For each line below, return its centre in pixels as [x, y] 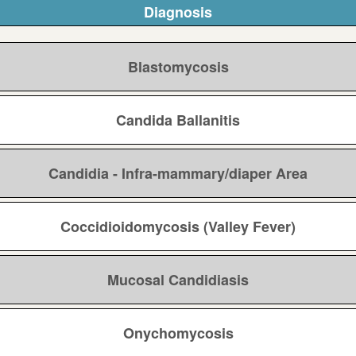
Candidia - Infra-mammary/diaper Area [178, 174]
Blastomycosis [178, 67]
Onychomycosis [178, 333]
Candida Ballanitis [178, 120]
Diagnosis [178, 12]
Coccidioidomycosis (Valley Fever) [178, 227]
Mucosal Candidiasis [178, 280]
